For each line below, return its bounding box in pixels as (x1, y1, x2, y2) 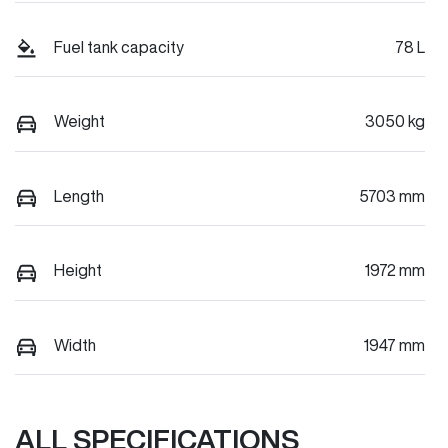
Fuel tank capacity (54, 39, 184, 56)
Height (54, 262, 102, 279)
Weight (54, 113, 105, 130)
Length (54, 187, 104, 204)
